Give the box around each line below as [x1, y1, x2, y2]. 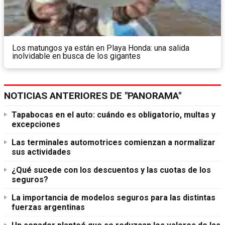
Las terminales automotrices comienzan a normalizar [12, 137, 215, 147]
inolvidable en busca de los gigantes [12, 51, 141, 61]
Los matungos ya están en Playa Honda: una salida [12, 43, 189, 53]
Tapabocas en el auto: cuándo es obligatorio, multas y [12, 109, 215, 120]
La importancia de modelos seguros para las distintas [12, 192, 215, 202]
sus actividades [12, 147, 71, 157]
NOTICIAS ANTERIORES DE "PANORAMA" [4, 89, 181, 101]
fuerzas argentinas [12, 202, 85, 212]
